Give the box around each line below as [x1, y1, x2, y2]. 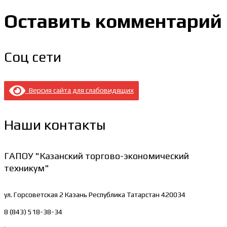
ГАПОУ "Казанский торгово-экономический [4, 150, 189, 162]
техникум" [4, 163, 49, 174]
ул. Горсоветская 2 [4, 191, 65, 199]
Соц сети [4, 49, 61, 65]
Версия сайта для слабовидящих [25, 86, 134, 94]
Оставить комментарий [4, 9, 222, 32]
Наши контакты [4, 117, 106, 133]
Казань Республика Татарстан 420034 [65, 191, 185, 199]
